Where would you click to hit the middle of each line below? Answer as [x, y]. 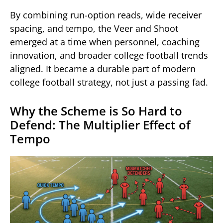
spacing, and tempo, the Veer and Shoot [94, 28]
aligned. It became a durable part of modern [103, 68]
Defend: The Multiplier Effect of [100, 124]
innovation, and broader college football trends [109, 55]
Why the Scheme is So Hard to [96, 111]
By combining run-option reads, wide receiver [106, 15]
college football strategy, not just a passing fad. [109, 82]
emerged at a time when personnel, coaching [105, 42]
